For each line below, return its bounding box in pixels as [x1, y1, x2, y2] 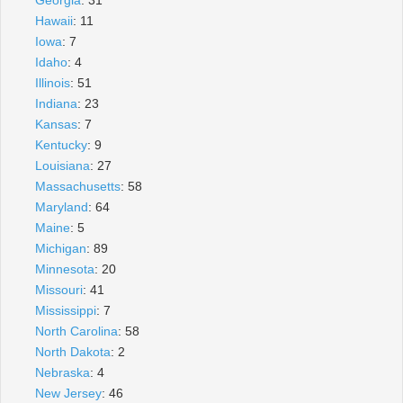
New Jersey [35, 385, 102, 400]
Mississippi [35, 302, 96, 318]
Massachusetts [35, 178, 121, 193]
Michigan [35, 240, 86, 255]
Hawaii [35, 13, 73, 28]
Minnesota [35, 261, 94, 276]
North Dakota [35, 344, 111, 359]
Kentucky [35, 137, 87, 152]
